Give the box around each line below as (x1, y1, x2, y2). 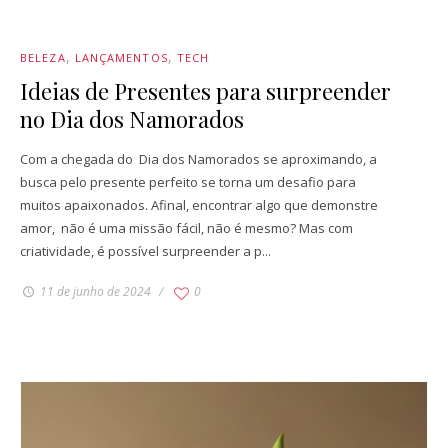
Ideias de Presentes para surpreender (20, 76, 391, 107)
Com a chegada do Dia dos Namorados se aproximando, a (20, 150, 377, 169)
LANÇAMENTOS (74, 50, 168, 66)
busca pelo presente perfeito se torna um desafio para (20, 173, 356, 192)
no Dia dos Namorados (20, 104, 244, 135)
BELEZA (20, 50, 66, 66)
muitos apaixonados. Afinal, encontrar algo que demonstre (20, 196, 378, 215)
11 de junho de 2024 (36, 283, 154, 301)
